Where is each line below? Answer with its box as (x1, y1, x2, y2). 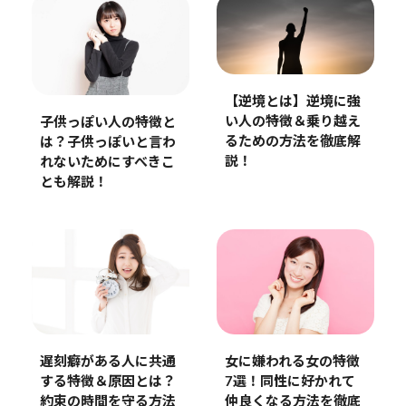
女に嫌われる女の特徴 (224, 355, 360, 370)
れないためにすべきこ (39, 156, 175, 170)
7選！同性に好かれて (224, 375, 355, 390)
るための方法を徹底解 (224, 135, 361, 150)
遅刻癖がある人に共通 (39, 355, 176, 370)
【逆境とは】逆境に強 (224, 95, 361, 110)
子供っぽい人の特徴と (39, 116, 176, 130)
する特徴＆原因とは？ (39, 375, 176, 390)
